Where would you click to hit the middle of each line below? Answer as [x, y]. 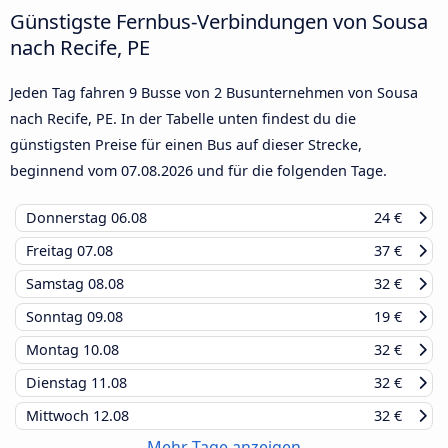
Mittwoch [59, 416]
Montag [54, 350]
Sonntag [56, 317]
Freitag [51, 251]
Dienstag [58, 383]
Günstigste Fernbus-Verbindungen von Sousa [219, 21]
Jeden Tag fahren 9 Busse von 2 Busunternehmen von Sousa [214, 93]
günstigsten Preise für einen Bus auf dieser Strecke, [186, 145]
